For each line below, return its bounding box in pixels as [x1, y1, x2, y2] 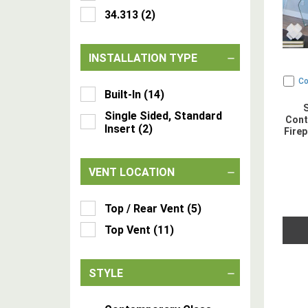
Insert [104, 122, 135, 135]
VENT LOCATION [89, 166, 175, 179]
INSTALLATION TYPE [89, 52, 197, 65]
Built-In [104, 88, 141, 101]
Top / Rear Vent [104, 202, 184, 215]
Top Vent [104, 223, 151, 236]
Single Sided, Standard [104, 109, 222, 122]
